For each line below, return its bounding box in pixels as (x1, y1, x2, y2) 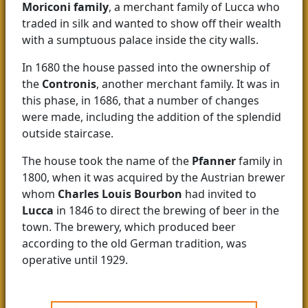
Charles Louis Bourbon (58, 186, 182, 202)
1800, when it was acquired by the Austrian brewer (22, 170, 285, 186)
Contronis (42, 76, 96, 92)
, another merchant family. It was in (96, 76, 280, 92)
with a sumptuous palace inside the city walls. (22, 32, 258, 48)
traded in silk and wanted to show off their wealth (22, 16, 281, 32)
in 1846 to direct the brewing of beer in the (54, 203, 279, 219)
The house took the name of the (22, 153, 192, 169)
